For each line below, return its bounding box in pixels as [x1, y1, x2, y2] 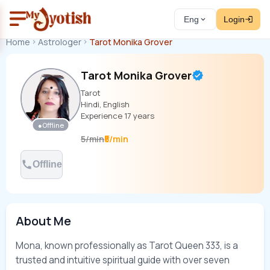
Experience [81, 110, 122, 121]
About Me [16, 213, 71, 229]
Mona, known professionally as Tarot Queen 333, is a [16, 239, 238, 252]
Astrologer [37, 36, 81, 48]
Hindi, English [81, 99, 130, 110]
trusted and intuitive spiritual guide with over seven [16, 254, 230, 266]
